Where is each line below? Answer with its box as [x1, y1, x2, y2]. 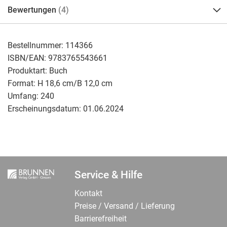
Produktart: [8, 65, 49, 75]
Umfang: [8, 91, 41, 101]
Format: [8, 78, 37, 88]
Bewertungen [8, 5, 58, 15]
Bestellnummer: [8, 40, 65, 50]
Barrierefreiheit [74, 214, 127, 224]
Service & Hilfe [74, 168, 142, 181]
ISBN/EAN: [8, 53, 48, 63]
